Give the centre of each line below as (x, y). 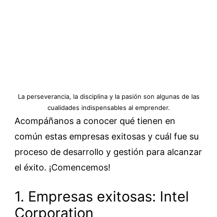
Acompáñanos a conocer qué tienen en (95, 121)
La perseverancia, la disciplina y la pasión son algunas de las (108, 96)
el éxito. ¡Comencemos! (62, 167)
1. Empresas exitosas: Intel (102, 196)
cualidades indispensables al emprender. (108, 107)
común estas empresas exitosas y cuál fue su (107, 136)
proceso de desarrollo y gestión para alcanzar (108, 152)
